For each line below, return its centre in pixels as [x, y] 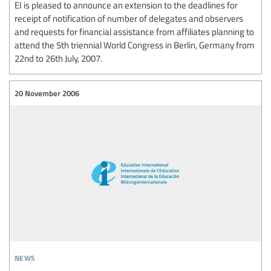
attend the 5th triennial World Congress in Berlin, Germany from [135, 45]
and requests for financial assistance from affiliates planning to [134, 32]
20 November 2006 [47, 93]
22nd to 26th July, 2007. [58, 58]
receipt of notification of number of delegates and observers [129, 18]
